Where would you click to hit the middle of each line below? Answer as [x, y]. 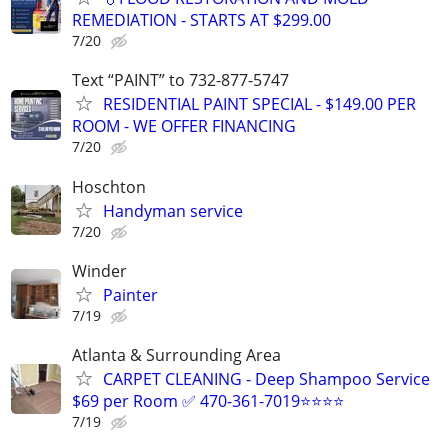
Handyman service [173, 210]
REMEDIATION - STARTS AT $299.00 [201, 20]
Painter [130, 294]
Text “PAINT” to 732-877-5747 [180, 80]
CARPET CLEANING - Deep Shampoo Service [266, 378]
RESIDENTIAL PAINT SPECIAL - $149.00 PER [259, 104]
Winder [99, 270]
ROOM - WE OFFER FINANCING [184, 126]
